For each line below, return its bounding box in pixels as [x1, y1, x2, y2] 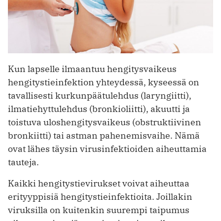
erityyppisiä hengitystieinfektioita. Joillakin [8, 190, 192, 202]
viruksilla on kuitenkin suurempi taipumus [8, 204, 189, 216]
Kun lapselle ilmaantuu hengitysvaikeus [8, 63, 177, 74]
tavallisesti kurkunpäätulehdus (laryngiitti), [8, 89, 191, 101]
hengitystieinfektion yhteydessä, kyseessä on [8, 76, 199, 88]
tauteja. [8, 156, 39, 168]
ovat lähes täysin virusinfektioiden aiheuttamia [8, 143, 207, 154]
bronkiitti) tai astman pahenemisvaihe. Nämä [8, 129, 200, 141]
